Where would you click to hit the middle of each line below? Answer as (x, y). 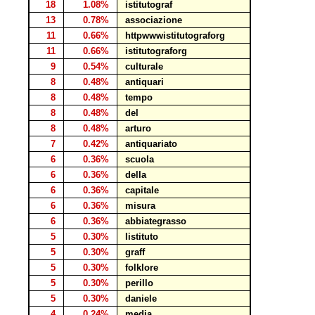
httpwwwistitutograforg (175, 36)
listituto (142, 237)
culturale (144, 66)
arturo (138, 128)
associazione (154, 20)
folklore (142, 268)
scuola (140, 159)
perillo (139, 283)
